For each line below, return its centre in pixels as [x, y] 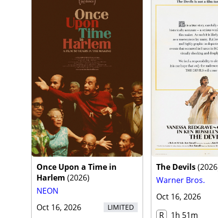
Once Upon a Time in [77, 167]
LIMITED [121, 207]
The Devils [176, 167]
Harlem [51, 178]
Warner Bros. [181, 180]
